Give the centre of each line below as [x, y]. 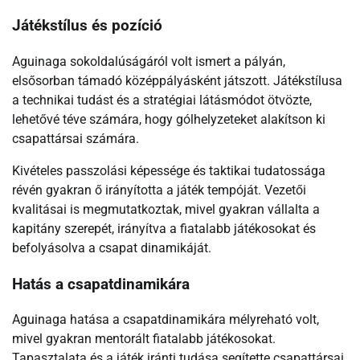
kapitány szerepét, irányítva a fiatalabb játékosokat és [164, 228]
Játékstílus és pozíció [87, 26]
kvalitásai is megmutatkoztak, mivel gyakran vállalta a [166, 209]
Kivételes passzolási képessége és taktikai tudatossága [169, 170]
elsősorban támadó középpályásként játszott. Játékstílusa [177, 80]
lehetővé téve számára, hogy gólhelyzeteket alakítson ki [169, 119]
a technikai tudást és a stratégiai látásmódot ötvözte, [162, 100]
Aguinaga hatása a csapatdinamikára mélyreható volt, [166, 320]
